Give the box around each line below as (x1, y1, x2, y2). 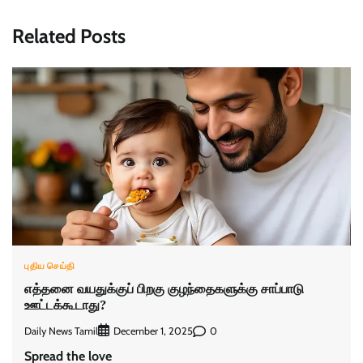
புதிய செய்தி (24, 259, 75, 271)
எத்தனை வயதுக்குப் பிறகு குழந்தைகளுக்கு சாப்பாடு (24, 279, 304, 297)
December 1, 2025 (113, 325, 193, 338)
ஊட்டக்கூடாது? (24, 295, 106, 314)
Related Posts (12, 24, 126, 49)
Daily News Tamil (24, 324, 98, 337)
